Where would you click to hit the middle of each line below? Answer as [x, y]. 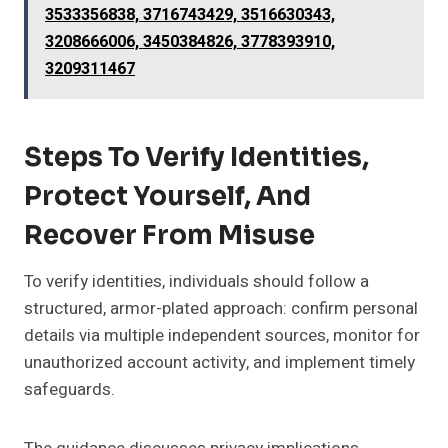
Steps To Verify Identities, [196, 158]
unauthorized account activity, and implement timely [219, 363]
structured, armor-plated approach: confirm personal [221, 309]
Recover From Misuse [169, 236]
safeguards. [69, 390]
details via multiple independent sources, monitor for [222, 336]
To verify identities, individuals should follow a [196, 282]
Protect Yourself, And [167, 197]
